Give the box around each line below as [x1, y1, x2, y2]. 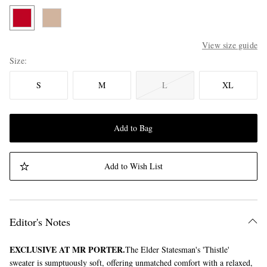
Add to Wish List [104, 160, 163, 172]
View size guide [201, 39, 257, 51]
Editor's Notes [10, 215, 70, 229]
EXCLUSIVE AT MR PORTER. [10, 243, 125, 256]
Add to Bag [114, 122, 153, 134]
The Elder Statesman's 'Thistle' [125, 244, 229, 256]
